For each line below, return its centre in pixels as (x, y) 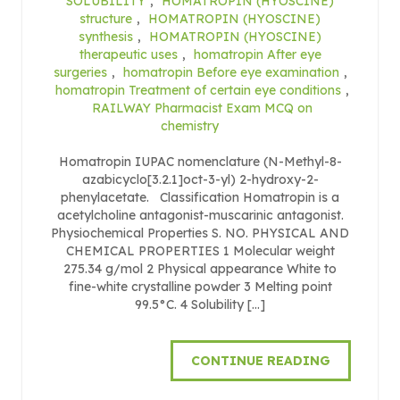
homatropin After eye (257, 54)
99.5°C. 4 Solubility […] (200, 304)
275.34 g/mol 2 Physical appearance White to (200, 268)
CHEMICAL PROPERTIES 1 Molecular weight (200, 250)
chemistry (190, 125)
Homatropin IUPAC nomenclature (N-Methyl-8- (200, 161)
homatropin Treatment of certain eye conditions (198, 90)
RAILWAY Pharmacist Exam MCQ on (202, 108)
